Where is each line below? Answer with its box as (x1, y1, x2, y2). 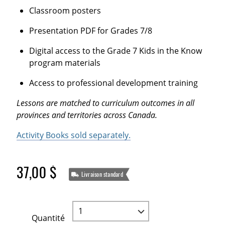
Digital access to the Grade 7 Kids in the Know (29, 45, 202, 56)
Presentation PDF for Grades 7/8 (29, 25, 152, 37)
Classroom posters (29, 5, 101, 17)
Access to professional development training (29, 77, 198, 88)
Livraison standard (81, 170, 123, 179)
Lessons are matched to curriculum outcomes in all (17, 97, 195, 108)
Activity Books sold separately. (17, 129, 131, 141)
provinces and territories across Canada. (17, 109, 158, 121)
